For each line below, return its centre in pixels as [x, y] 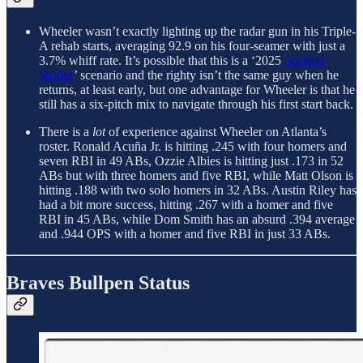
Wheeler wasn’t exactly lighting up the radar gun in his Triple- [197, 32]
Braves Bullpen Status [98, 283]
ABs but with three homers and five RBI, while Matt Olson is [196, 176]
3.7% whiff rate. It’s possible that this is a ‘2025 [162, 61]
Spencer [305, 61]
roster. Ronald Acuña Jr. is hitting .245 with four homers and [193, 147]
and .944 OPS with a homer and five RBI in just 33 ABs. [185, 234]
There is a [66, 132]
